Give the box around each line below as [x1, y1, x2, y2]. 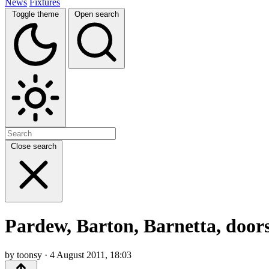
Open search [74, 9, 119, 19]
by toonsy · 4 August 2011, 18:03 [5, 250, 131, 261]
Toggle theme [12, 9, 59, 19]
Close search [11, 141, 56, 151]
